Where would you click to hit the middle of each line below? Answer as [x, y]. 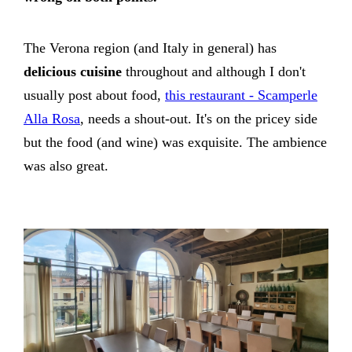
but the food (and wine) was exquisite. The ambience [175, 142]
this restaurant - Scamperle [241, 95]
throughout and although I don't [214, 71]
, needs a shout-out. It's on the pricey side [199, 118]
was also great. [66, 165]
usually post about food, [94, 95]
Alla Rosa [52, 118]
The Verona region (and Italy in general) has [150, 48]
